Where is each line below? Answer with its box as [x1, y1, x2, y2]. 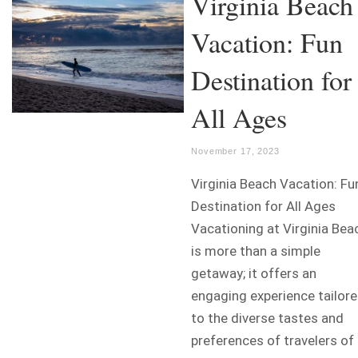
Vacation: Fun [191, 24, 343, 62]
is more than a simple [191, 243, 320, 260]
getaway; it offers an [191, 265, 316, 282]
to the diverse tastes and [191, 310, 344, 327]
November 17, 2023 [191, 146, 280, 157]
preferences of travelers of [191, 332, 354, 349]
